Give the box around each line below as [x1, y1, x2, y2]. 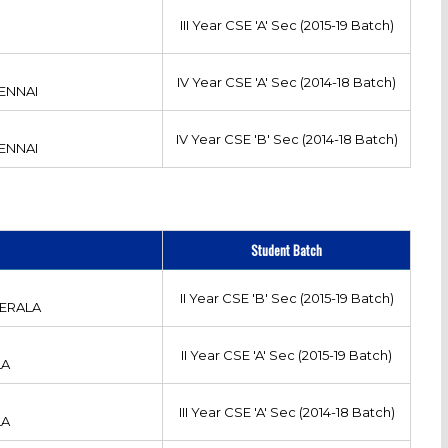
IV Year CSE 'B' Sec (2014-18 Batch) [175, 130, 398, 147]
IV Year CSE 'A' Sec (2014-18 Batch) [177, 73, 397, 90]
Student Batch [251, 239, 323, 260]
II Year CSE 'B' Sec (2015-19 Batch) [179, 289, 394, 306]
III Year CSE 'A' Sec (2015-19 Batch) [179, 16, 394, 33]
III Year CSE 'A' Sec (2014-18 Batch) [178, 403, 395, 420]
